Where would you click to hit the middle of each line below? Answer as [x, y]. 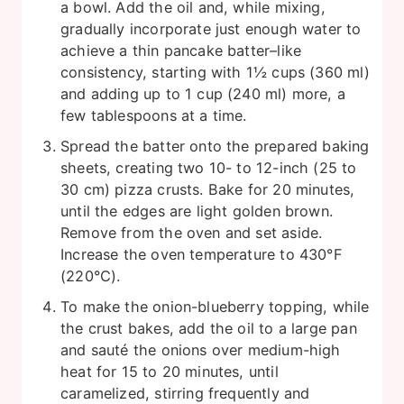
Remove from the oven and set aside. [192, 232]
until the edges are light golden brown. [197, 211]
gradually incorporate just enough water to [211, 28]
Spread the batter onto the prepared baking [215, 146]
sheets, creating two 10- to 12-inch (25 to [209, 167]
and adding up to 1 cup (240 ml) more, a [203, 93]
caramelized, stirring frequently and [185, 393]
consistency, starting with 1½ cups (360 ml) [215, 72]
